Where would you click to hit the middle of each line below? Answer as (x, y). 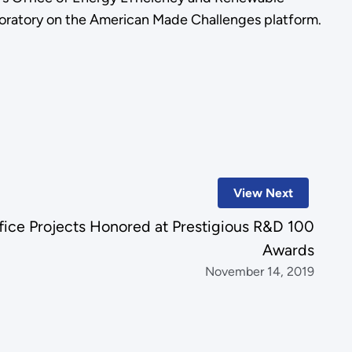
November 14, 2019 (260, 272)
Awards (289, 250)
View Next (263, 193)
